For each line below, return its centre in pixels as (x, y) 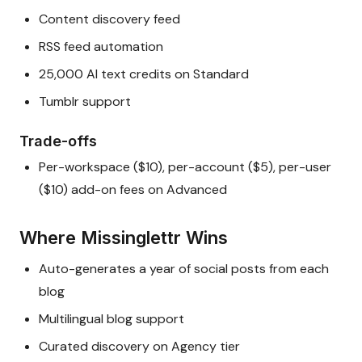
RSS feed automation (101, 47)
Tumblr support (85, 102)
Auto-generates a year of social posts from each (184, 269)
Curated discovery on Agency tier (139, 347)
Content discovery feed (109, 19)
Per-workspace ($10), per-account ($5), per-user (185, 167)
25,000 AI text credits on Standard (144, 74)
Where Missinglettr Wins (124, 238)
